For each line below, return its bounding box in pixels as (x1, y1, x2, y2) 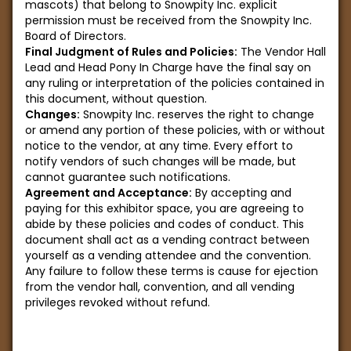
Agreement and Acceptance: (25, 185, 192, 201)
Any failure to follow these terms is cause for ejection (25, 263, 318, 279)
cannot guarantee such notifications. (25, 169, 230, 185)
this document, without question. (25, 91, 207, 107)
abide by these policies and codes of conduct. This (25, 216, 304, 232)
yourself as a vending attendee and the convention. (25, 248, 311, 263)
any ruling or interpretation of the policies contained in (25, 75, 324, 91)
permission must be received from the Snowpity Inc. (25, 13, 312, 28)
